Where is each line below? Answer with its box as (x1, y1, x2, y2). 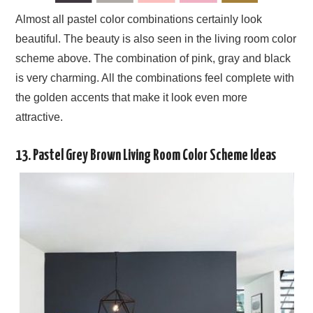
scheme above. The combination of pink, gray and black (15, 52, 291, 64)
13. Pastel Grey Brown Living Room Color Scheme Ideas (15, 148, 277, 163)
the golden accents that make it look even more (15, 91, 248, 103)
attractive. (15, 110, 64, 123)
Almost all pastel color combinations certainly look (15, 13, 263, 25)
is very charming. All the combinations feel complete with (15, 71, 295, 84)
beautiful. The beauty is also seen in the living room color (15, 32, 297, 45)
